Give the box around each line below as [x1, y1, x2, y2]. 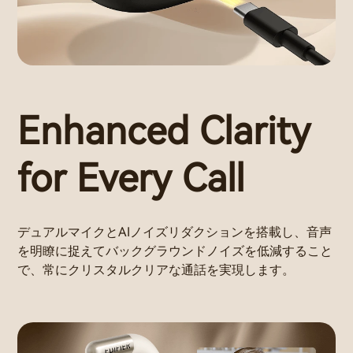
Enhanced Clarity [17, 108, 310, 154]
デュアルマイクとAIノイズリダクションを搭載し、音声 [17, 225, 332, 240]
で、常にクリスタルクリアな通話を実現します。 [17, 262, 295, 278]
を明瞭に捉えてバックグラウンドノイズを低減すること [17, 243, 333, 259]
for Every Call [17, 155, 244, 201]
